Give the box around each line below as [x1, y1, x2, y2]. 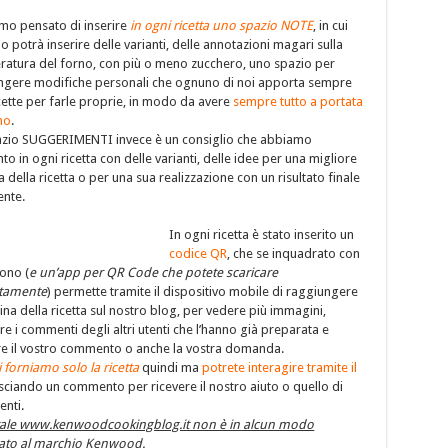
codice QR [169, 245, 228, 261]
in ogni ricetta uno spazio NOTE [130, 17, 314, 33]
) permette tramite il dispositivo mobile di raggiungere [47, 283, 359, 299]
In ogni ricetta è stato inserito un [169, 226, 355, 242]
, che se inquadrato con [227, 245, 361, 261]
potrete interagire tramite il [202, 359, 358, 375]
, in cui [313, 17, 349, 33]
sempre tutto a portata [233, 93, 364, 109]
